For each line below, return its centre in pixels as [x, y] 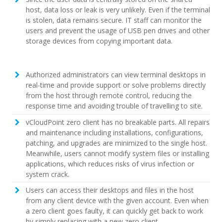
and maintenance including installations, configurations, [114, 132]
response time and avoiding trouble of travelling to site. [114, 106]
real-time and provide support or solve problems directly [115, 85]
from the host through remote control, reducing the [109, 96]
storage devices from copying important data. [99, 41]
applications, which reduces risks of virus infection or [110, 164]
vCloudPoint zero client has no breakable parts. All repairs [117, 122]
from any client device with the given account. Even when [117, 201]
